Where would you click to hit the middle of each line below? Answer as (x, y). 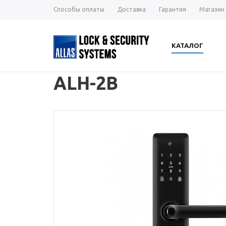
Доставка (132, 9)
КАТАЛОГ (187, 45)
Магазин (212, 9)
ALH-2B (86, 83)
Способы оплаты (79, 9)
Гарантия (173, 9)
